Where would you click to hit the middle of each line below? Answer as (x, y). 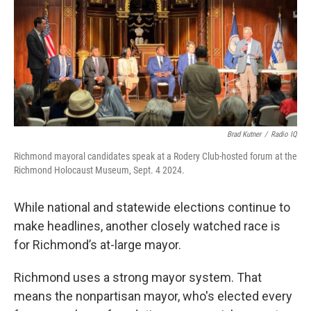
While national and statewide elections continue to (152, 208)
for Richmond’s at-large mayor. (98, 245)
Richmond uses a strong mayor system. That (138, 278)
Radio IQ (284, 135)
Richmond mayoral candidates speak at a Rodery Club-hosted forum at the (155, 157)
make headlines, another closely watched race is (147, 226)
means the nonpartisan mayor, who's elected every (153, 296)
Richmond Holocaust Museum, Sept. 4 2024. (99, 170)
